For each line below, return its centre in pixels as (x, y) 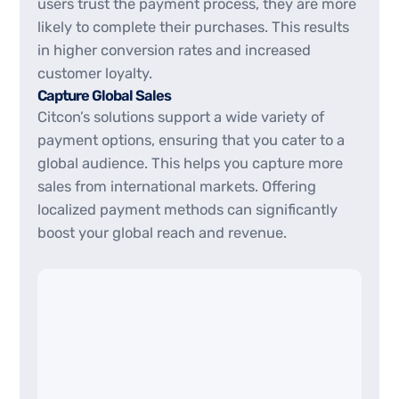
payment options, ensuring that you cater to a (191, 140)
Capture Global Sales (105, 95)
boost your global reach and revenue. (163, 232)
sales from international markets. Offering (177, 186)
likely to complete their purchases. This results (194, 27)
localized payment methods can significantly (188, 209)
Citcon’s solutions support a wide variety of (181, 117)
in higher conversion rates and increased (175, 50)
